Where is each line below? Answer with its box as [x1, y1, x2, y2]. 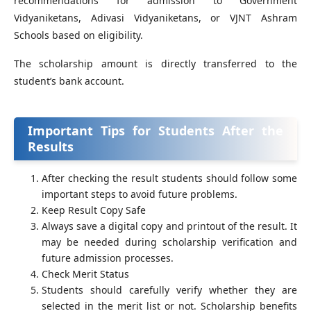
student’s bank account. [14, 74, 124, 88]
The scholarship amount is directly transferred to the [14, 57, 297, 71]
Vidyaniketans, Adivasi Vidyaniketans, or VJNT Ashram [14, 11, 297, 25]
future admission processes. [42, 251, 174, 265]
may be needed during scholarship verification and [42, 235, 297, 249]
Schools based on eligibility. [14, 28, 143, 42]
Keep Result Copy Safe [42, 203, 146, 217]
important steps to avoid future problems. [42, 187, 237, 201]
